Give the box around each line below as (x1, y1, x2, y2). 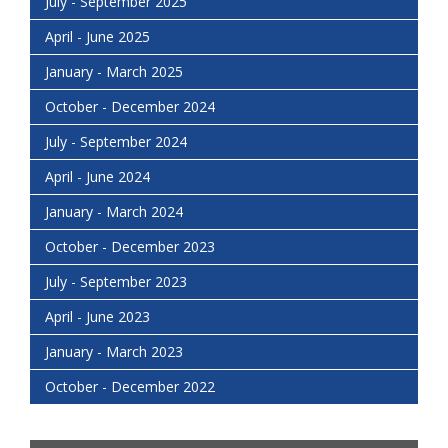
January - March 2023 (45, 342, 183, 362)
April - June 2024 (45, 167, 150, 187)
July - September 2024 (45, 132, 187, 152)
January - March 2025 (45, 62, 183, 82)
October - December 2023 (45, 237, 215, 257)
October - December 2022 (45, 377, 215, 397)
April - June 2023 (45, 307, 150, 327)
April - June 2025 (45, 27, 150, 47)
